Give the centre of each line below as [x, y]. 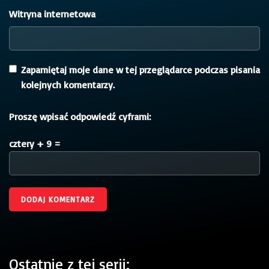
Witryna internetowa [52, 14]
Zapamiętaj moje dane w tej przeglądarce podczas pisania [141, 69]
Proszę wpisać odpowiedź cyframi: [80, 116]
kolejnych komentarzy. [68, 84]
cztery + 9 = [35, 143]
